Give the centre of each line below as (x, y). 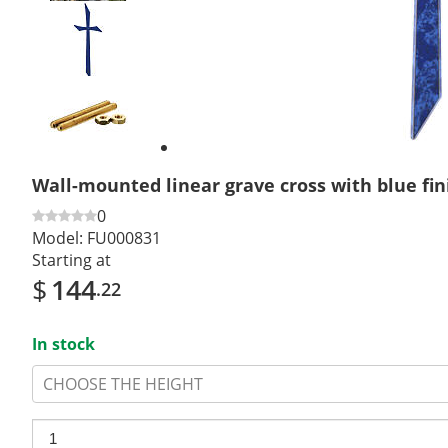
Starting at (71, 259)
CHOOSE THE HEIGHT (123, 383)
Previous (88, 61)
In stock (63, 343)
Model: (57, 237)
